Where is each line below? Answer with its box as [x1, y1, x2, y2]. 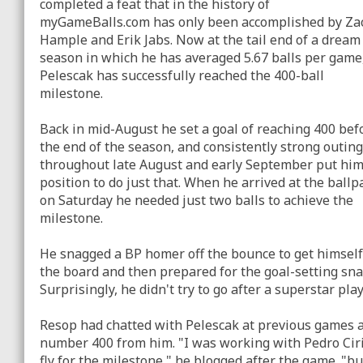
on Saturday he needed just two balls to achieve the [40, 191, 353, 209]
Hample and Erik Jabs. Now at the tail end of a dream [40, 31, 361, 49]
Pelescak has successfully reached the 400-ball [40, 66, 324, 84]
